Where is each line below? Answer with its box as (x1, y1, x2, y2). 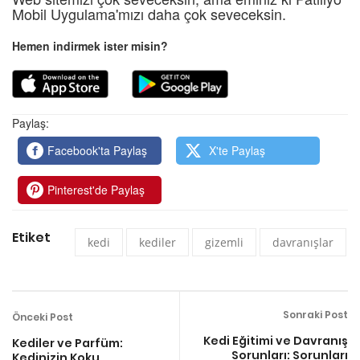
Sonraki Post (283, 307, 348, 321)
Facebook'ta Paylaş (47, 141, 148, 158)
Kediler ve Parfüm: (12, 334, 123, 351)
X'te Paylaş (206, 141, 266, 158)
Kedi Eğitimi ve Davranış (203, 332, 348, 349)
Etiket (12, 227, 51, 247)
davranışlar (272, 234, 333, 250)
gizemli (205, 234, 243, 250)
